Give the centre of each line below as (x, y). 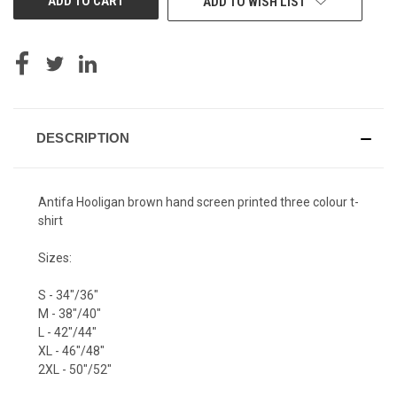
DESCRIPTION (83, 137)
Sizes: (55, 257)
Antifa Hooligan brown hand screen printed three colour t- (198, 202)
